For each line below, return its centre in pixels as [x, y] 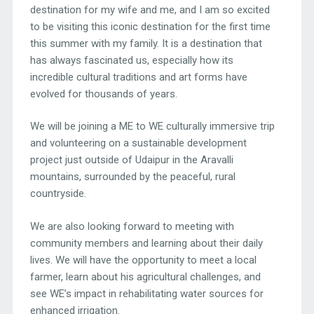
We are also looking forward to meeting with [132, 226]
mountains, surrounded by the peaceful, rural [132, 177]
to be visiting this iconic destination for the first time [150, 26]
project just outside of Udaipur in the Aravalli [131, 160]
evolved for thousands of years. [103, 94]
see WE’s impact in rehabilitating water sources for [146, 293]
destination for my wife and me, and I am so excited [150, 9]
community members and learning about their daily [146, 243]
